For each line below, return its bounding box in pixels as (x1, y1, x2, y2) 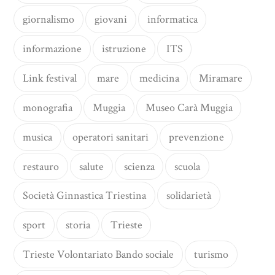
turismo (193, 247, 228, 262)
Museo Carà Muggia (145, 100, 233, 115)
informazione (23, 42, 82, 56)
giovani (94, 12, 127, 27)
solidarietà (166, 188, 211, 203)
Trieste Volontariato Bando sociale (23, 247, 174, 262)
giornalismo (23, 12, 75, 27)
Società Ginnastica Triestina (23, 188, 147, 203)
